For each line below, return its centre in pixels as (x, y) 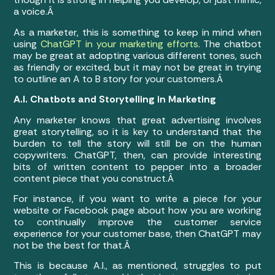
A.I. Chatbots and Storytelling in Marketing (115, 99)
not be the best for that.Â (73, 245)
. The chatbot (230, 44)
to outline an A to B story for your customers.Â (120, 79)
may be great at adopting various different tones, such (137, 55)
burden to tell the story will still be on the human (137, 143)
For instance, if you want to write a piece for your (137, 198)
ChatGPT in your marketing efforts (119, 44)
